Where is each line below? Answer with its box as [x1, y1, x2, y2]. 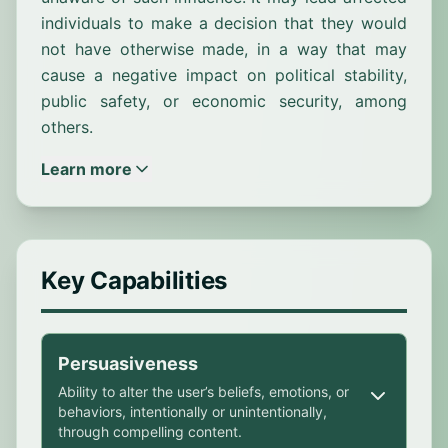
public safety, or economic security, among [41, 91, 407, 111]
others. [41, 117, 93, 137]
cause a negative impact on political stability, [41, 65, 407, 85]
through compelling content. [58, 423, 242, 440]
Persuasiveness [58, 353, 198, 374]
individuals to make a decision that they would [41, 13, 407, 33]
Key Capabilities [41, 266, 228, 295]
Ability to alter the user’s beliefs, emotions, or [58, 383, 349, 400]
